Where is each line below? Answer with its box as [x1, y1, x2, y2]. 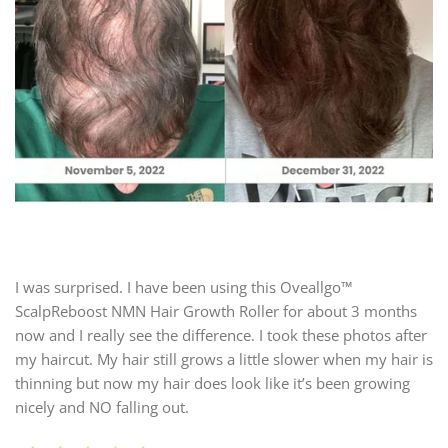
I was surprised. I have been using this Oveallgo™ [15, 276, 352, 297]
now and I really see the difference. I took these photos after [15, 324, 427, 345]
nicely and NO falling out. [15, 396, 189, 417]
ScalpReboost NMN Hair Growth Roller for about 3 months [15, 300, 417, 321]
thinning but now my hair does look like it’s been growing [15, 372, 410, 393]
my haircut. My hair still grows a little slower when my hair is [15, 348, 433, 369]
